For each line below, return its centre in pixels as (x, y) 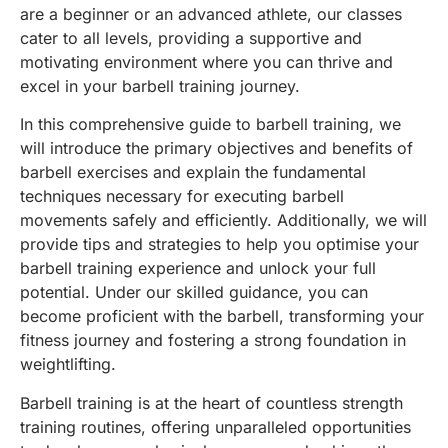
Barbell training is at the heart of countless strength (211, 402)
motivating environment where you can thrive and (206, 61)
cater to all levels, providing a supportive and (191, 37)
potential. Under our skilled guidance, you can (194, 292)
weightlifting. (68, 364)
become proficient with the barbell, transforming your (222, 316)
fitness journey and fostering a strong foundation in (213, 340)
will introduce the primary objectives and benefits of (216, 148)
